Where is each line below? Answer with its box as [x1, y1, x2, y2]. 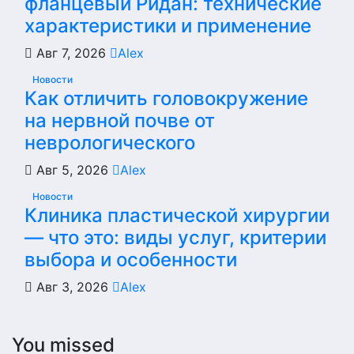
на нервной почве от [24, 109, 215, 132]
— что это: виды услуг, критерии [24, 226, 326, 249]
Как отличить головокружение [24, 87, 308, 110]
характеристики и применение [24, 14, 311, 37]
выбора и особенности [24, 248, 237, 271]
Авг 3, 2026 [32, 279, 112, 295]
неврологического [24, 131, 195, 154]
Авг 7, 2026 [32, 45, 110, 61]
